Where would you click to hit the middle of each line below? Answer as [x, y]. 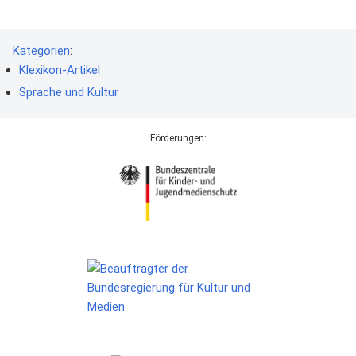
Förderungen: [178, 139]
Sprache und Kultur [69, 93]
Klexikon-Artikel [60, 70]
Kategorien [41, 51]
